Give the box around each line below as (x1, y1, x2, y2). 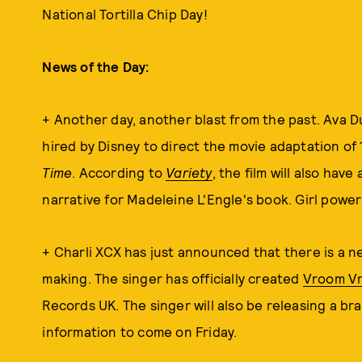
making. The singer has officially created (42, 270, 303, 286)
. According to (72, 164, 166, 180)
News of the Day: (42, 58, 149, 74)
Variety (166, 164, 213, 180)
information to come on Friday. (42, 323, 238, 339)
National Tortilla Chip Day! (42, 6, 208, 22)
